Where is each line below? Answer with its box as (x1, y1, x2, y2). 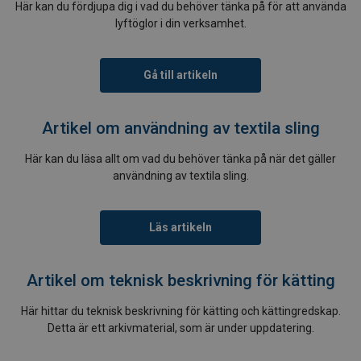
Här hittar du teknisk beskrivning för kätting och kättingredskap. (20, 305, 341, 318)
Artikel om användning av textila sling (41, 118, 320, 139)
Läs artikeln (149, 221, 212, 234)
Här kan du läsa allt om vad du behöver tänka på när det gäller (25, 152, 336, 166)
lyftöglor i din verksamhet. (114, 17, 247, 31)
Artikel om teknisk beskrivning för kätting (26, 271, 335, 291)
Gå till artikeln (143, 68, 218, 82)
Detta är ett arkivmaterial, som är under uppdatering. (47, 322, 314, 335)
